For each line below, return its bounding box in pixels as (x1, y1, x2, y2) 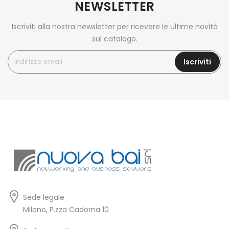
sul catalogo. (91, 34, 138, 44)
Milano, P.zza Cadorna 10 (23, 204, 109, 215)
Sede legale (23, 192, 64, 203)
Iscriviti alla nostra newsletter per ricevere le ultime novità (11, 21, 218, 32)
